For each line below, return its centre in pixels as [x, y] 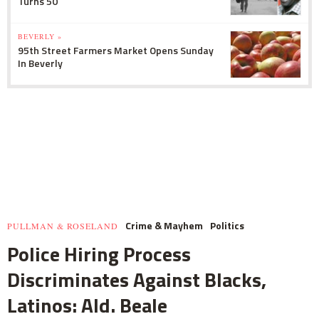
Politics [227, 225]
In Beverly [40, 63]
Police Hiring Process [99, 253]
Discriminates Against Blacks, [137, 279]
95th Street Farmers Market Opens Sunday [116, 50]
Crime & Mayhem [164, 225]
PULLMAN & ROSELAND [63, 225]
